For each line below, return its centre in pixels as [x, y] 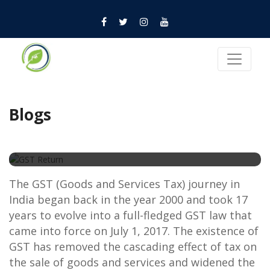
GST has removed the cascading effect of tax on [133, 247]
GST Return [62, 143]
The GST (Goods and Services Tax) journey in [124, 184]
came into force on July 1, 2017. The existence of [134, 231]
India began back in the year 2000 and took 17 [128, 200]
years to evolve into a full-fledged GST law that [130, 215]
